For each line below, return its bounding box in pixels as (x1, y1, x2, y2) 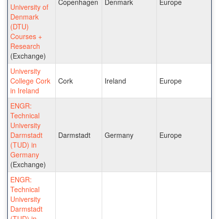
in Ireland (10, 85, 39, 95)
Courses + (10, 31, 42, 41)
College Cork (10, 75, 50, 86)
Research (10, 41, 40, 51)
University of (10, 1, 48, 12)
